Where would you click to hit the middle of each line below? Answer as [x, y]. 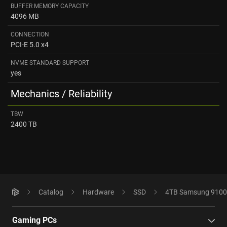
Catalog [51, 192]
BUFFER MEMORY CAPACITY [50, 6]
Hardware [98, 192]
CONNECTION [30, 34]
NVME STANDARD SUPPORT [50, 63]
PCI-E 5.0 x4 [30, 45]
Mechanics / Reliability [61, 94]
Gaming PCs [34, 220]
